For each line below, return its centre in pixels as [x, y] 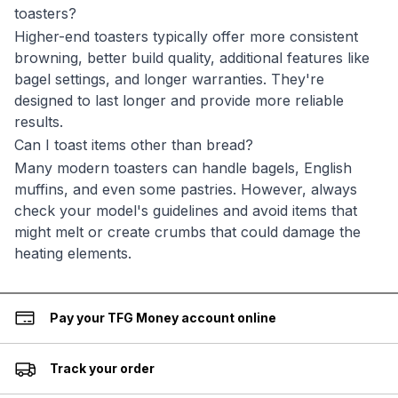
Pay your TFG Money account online [163, 318]
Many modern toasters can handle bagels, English [183, 168]
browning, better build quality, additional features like [192, 58]
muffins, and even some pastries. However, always [186, 189]
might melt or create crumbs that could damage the [187, 232]
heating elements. [73, 253]
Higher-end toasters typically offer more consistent [186, 36]
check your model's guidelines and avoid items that [186, 211]
